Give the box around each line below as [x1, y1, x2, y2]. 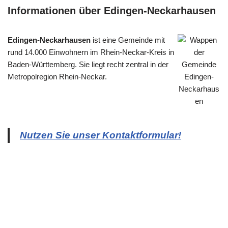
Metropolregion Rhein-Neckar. [8, 72, 107, 81]
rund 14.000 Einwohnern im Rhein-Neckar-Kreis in [8, 47, 174, 56]
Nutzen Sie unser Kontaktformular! [20, 129, 181, 140]
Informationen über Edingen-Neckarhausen [8, 5, 216, 16]
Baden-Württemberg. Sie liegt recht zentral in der [8, 60, 168, 69]
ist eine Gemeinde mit [91, 35, 165, 44]
